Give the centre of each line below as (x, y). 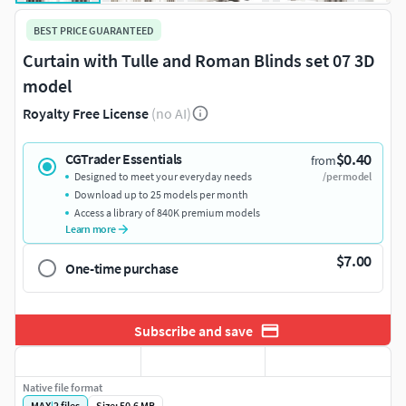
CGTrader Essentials (124, 159)
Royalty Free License (86, 114)
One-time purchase (122, 269)
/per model (347, 177)
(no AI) (171, 114)
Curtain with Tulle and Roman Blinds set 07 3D (199, 61)
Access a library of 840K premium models (167, 213)
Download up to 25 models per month (161, 195)
